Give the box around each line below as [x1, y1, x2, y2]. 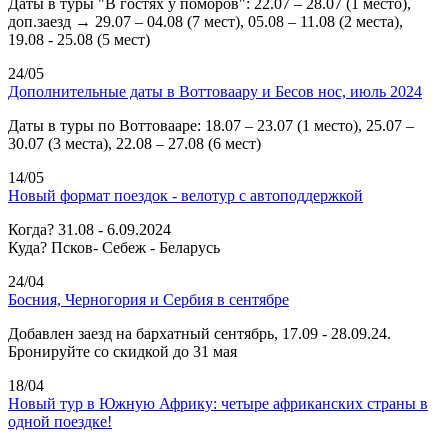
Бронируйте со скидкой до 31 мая [8, 342, 237, 360]
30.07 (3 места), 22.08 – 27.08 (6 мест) [8, 134, 261, 152]
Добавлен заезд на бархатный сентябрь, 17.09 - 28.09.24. [8, 324, 391, 342]
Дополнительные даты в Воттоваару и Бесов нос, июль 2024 [8, 82, 422, 100]
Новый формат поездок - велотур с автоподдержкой [8, 186, 363, 204]
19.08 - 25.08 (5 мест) [8, 30, 150, 48]
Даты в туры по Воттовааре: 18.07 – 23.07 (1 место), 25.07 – [8, 116, 414, 134]
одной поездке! [8, 412, 112, 430]
